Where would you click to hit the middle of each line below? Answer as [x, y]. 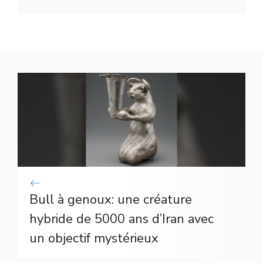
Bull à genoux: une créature [111, 200]
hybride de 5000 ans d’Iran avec [122, 219]
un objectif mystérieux [94, 239]
